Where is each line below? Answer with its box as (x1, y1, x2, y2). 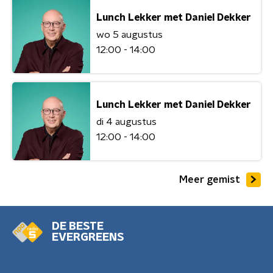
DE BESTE (52, 221, 104, 232)
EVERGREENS (52, 232, 124, 243)
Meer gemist (179, 174, 240, 185)
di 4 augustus (96, 116, 157, 127)
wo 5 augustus (96, 29, 163, 40)
